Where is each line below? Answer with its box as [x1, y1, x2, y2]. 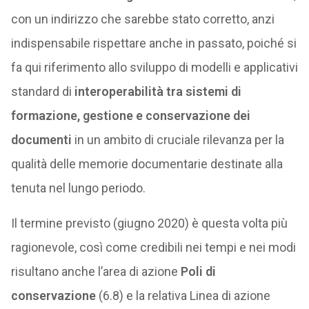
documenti [10, 132, 72, 147]
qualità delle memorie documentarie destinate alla [10, 157, 283, 171]
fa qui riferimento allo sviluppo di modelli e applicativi [10, 60, 298, 74]
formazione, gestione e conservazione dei [10, 108, 250, 123]
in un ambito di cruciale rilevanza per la [71, 132, 284, 147]
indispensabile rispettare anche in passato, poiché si [10, 36, 297, 50]
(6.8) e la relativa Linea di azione [95, 288, 270, 303]
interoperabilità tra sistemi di [74, 84, 241, 99]
